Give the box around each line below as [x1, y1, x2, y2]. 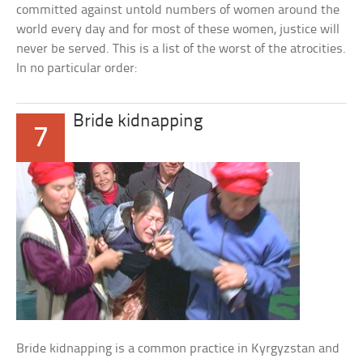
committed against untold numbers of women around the [16, 3, 340, 17]
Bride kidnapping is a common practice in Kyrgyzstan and [16, 342, 340, 356]
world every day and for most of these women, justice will [16, 23, 340, 36]
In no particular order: [16, 62, 138, 75]
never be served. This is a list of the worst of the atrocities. [16, 42, 347, 56]
